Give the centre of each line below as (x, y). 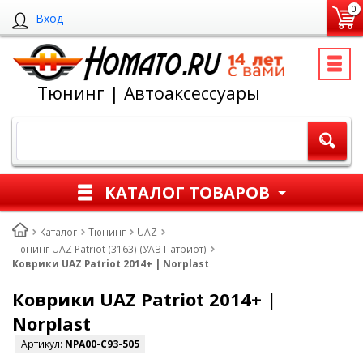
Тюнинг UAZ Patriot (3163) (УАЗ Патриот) (109, 249)
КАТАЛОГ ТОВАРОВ (187, 192)
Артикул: (43, 344)
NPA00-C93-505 (102, 344)
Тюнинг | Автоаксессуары (149, 93)
